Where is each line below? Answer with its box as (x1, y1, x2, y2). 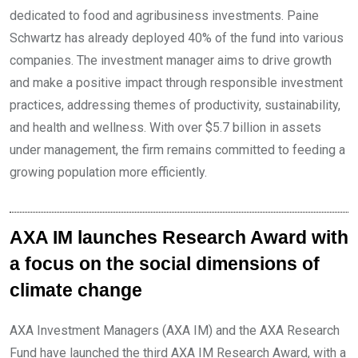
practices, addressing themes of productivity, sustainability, (10, 97, 340, 113)
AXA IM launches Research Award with (10, 228, 348, 248)
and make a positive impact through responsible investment (10, 75, 343, 90)
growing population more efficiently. (10, 165, 207, 180)
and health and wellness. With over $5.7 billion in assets (10, 120, 321, 135)
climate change (10, 280, 142, 300)
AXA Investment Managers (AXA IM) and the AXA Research (10, 323, 340, 338)
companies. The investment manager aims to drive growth (10, 53, 332, 68)
